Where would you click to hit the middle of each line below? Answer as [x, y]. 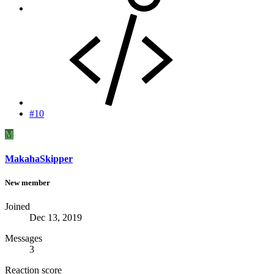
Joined [17, 206]
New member [28, 182]
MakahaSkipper [39, 158]
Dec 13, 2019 [56, 217]
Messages [24, 238]
